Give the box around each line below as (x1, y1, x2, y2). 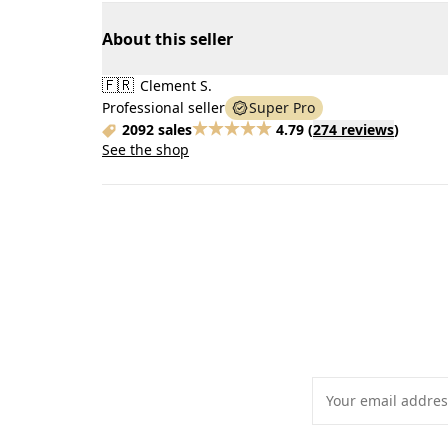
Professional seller (102, 98, 225, 117)
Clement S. (136, 76, 212, 95)
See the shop (102, 140, 189, 159)
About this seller (102, 28, 233, 50)
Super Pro (249, 98, 315, 117)
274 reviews (313, 120, 394, 139)
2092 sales (122, 120, 192, 139)
